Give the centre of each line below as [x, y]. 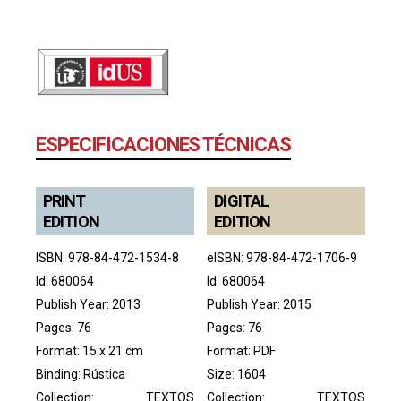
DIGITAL [242, 200]
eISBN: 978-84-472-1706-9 [282, 257]
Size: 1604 [237, 374]
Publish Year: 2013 [88, 304]
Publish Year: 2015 [260, 304]
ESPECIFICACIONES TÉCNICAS [163, 144]
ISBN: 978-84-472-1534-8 [107, 257]
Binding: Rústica [81, 374]
